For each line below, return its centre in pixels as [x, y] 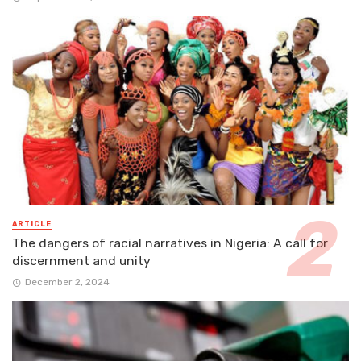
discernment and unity [81, 260]
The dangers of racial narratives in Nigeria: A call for [170, 243]
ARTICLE [32, 224]
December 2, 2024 [67, 282]
